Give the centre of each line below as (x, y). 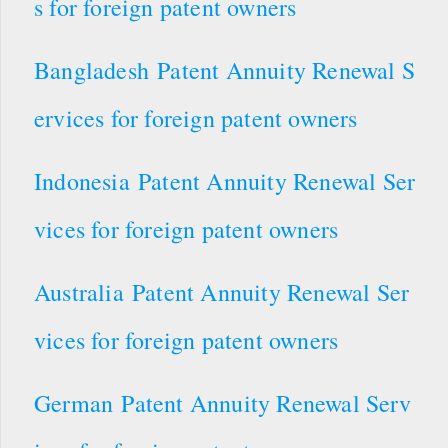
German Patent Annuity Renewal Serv (222, 402)
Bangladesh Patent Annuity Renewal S (225, 69)
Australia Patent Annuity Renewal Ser (222, 291)
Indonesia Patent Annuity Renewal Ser (225, 180)
